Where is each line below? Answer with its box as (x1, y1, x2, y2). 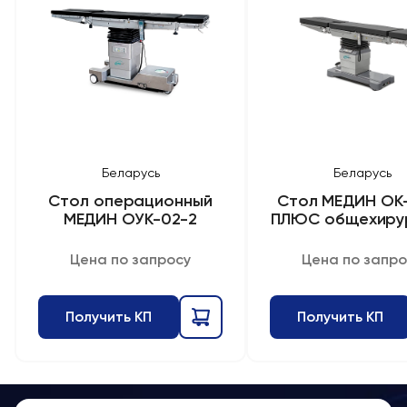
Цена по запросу (70, 250, 191, 268)
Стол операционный (48, 191, 213, 211)
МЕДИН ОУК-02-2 (63, 209, 198, 229)
